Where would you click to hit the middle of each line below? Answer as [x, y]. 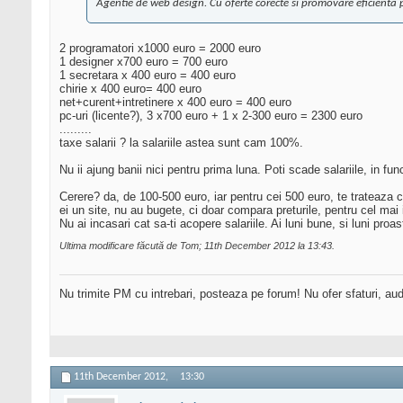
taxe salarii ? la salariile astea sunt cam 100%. [181, 143]
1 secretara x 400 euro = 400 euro [148, 76]
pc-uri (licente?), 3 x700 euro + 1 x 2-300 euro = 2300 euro [211, 116]
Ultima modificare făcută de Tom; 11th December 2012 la [184, 246]
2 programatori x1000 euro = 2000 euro [160, 49]
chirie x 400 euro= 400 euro [130, 89]
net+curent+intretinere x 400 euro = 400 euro [175, 103]
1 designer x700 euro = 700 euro [143, 62]
